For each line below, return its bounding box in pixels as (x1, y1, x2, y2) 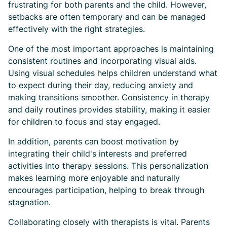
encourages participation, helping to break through (8, 185, 204, 195)
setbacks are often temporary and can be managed (8, 12, 206, 22)
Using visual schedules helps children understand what (8, 68, 217, 78)
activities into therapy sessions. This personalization (8, 161, 208, 171)
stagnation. (8, 197, 51, 207)
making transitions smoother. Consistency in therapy (8, 92, 210, 102)
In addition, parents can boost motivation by (8, 136, 179, 146)
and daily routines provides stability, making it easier (8, 104, 210, 115)
